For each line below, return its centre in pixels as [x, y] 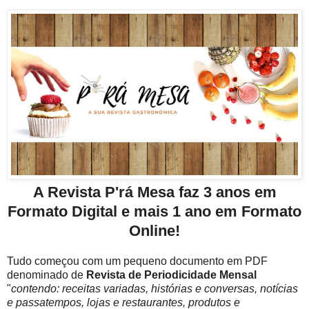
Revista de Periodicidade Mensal [171, 275]
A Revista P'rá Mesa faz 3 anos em [154, 192]
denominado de [47, 275]
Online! [154, 231]
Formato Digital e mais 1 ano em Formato [154, 212]
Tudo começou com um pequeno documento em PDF [137, 261]
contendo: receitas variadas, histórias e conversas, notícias [154, 289]
